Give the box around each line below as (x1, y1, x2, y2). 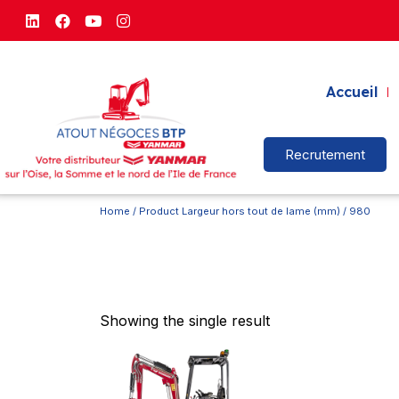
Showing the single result (100, 311, 270, 330)
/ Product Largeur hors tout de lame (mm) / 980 (130, 205, 370, 218)
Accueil (325, 83, 378, 102)
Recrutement (285, 146, 366, 164)
